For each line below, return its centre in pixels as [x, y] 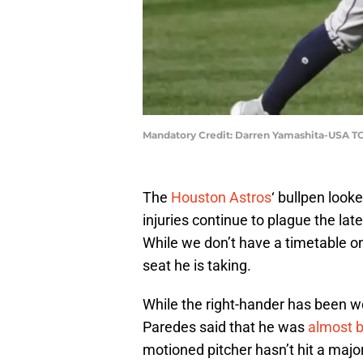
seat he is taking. [197, 266]
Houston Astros [221, 198]
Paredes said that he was [225, 327]
